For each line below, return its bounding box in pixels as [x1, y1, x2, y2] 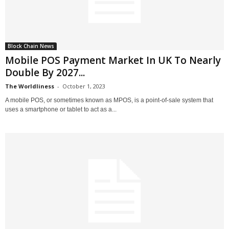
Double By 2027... [5, 65, 85, 79]
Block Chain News [8, 42, 54, 50]
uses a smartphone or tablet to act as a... [5, 105, 117, 113]
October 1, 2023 [62, 82, 105, 90]
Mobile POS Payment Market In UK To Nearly [5, 53, 221, 67]
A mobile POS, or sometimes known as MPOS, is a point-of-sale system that [5, 96, 213, 104]
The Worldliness [5, 82, 54, 90]
